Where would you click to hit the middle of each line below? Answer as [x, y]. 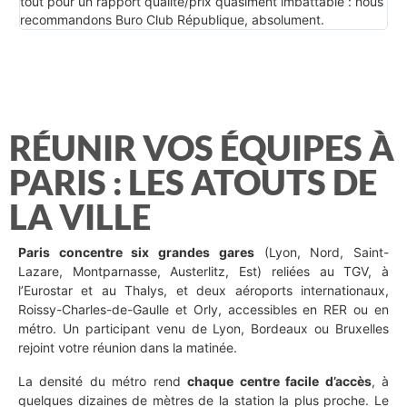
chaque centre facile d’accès [279, 381]
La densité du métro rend [103, 381]
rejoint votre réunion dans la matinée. [128, 347]
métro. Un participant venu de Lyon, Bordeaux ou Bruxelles [203, 328]
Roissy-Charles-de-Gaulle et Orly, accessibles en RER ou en [203, 309]
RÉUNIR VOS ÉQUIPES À [202, 147]
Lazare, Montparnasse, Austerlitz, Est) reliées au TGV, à [203, 271]
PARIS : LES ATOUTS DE [193, 181]
